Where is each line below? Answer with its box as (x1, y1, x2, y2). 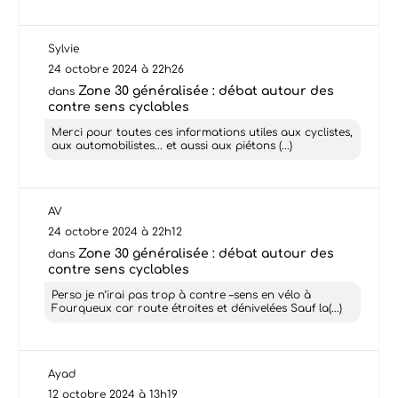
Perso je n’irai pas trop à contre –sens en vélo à (52, 288, 312, 301)
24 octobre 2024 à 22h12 (48, 225, 183, 238)
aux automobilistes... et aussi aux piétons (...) (52, 139, 293, 152)
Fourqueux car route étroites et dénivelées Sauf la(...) (52, 301, 343, 314)
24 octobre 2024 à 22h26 (48, 62, 185, 76)
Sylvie (48, 42, 80, 55)
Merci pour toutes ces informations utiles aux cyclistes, (52, 125, 354, 139)
